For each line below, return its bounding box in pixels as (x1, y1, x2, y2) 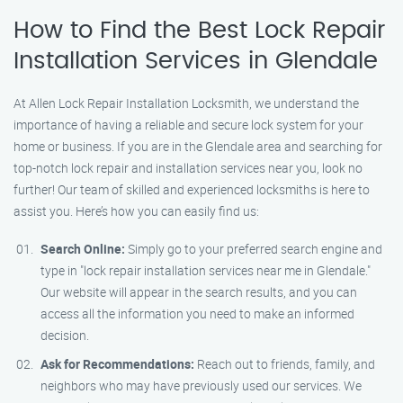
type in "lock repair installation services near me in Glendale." (40, 262, 371, 279)
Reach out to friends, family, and (194, 355, 375, 372)
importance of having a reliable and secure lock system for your (13, 116, 363, 133)
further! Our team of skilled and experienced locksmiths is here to (13, 181, 370, 198)
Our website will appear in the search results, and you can (40, 283, 357, 300)
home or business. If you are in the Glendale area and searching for (13, 138, 382, 155)
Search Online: (40, 240, 125, 257)
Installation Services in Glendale (13, 49, 378, 73)
